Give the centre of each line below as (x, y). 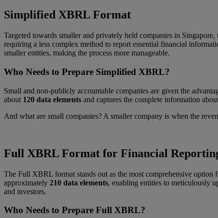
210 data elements (79, 182)
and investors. (25, 191)
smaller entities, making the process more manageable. (87, 53)
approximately (27, 182)
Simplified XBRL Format (67, 15)
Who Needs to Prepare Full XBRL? (75, 210)
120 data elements (51, 99)
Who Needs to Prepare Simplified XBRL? (87, 72)
